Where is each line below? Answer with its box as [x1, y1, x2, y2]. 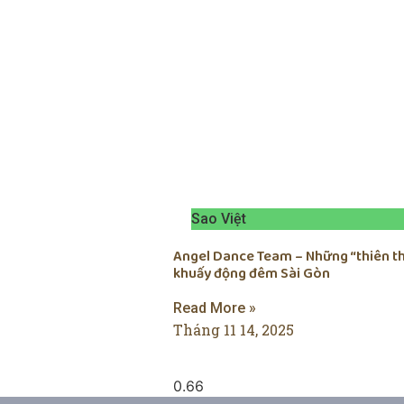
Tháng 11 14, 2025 [173, 320, 294, 340]
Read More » [173, 299, 256, 317]
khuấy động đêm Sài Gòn [173, 262, 330, 286]
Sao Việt [191, 210, 246, 228]
